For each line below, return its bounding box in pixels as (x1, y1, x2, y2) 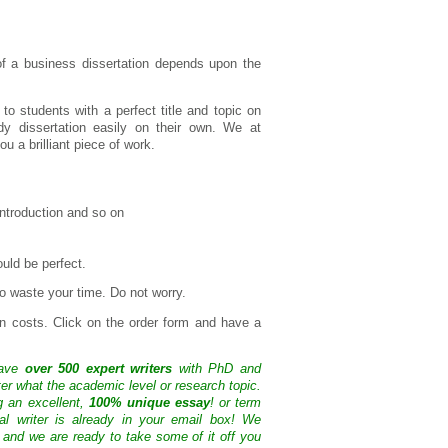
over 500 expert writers (24, 362, 173, 377)
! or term (209, 396, 262, 411)
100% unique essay (88, 396, 210, 411)
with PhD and (172, 362, 261, 377)
